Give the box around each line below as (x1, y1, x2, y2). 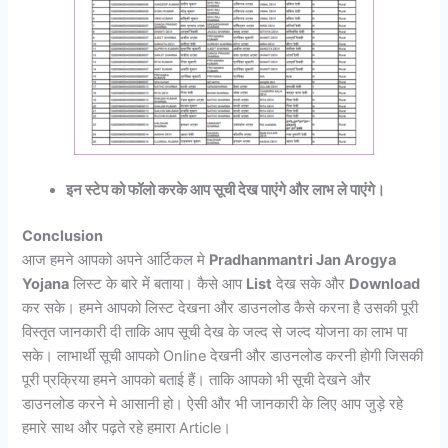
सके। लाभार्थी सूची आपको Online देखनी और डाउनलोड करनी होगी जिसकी (22, 347, 424, 366)
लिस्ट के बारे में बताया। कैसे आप (69, 275, 247, 294)
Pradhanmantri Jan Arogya (209, 251, 397, 270)
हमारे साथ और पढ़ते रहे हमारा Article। (22, 419, 236, 438)
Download (349, 275, 421, 294)
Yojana (22, 275, 70, 294)
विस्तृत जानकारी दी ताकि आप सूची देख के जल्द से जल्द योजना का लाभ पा (22, 323, 408, 342)
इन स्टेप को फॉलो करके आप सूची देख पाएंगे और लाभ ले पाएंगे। (66, 181, 389, 200)
